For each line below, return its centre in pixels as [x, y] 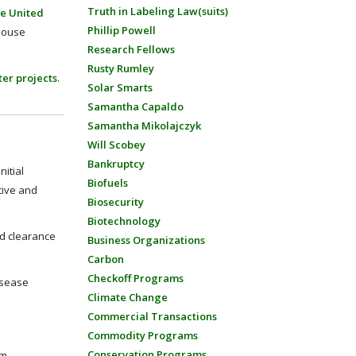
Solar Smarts [120, 87]
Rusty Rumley [120, 68]
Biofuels [107, 183]
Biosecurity [115, 202]
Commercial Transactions [152, 316]
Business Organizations [146, 240]
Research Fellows [131, 49]
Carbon [105, 259]
